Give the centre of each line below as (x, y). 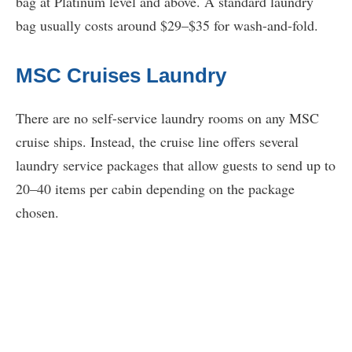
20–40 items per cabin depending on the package (155, 189)
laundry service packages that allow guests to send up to (176, 165)
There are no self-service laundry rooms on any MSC (167, 118)
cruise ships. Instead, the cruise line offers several (157, 142)
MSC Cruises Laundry (121, 76)
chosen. (37, 213)
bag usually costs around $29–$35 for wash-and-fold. (167, 26)
